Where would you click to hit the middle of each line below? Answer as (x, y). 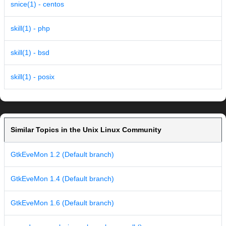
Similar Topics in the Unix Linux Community (86, 130)
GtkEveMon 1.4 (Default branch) (62, 179)
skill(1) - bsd (30, 53)
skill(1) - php (30, 29)
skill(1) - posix (33, 77)
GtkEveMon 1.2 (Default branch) (62, 155)
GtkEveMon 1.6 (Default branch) (62, 203)
